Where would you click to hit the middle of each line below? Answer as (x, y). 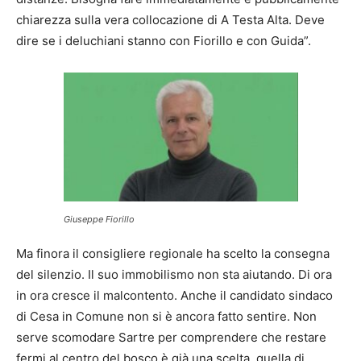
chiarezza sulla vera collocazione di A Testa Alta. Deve (170, 19)
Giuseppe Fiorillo (99, 219)
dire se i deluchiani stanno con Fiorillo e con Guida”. (164, 40)
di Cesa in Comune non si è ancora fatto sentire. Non (166, 316)
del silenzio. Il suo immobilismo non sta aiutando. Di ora (174, 274)
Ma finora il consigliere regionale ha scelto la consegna (173, 253)
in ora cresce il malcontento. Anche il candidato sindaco (174, 295)
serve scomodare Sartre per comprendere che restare (171, 337)
